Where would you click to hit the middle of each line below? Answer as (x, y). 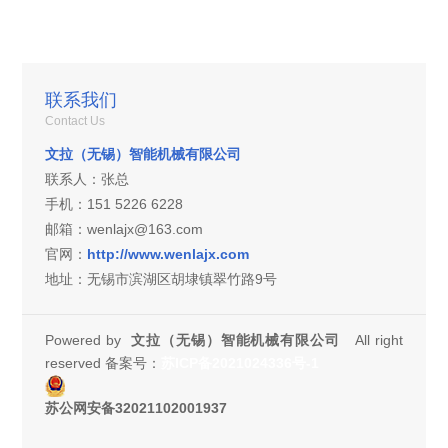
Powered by (87, 339)
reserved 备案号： (102, 362)
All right (372, 339)
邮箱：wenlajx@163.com (123, 229)
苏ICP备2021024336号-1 (239, 362)
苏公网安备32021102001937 (135, 407)
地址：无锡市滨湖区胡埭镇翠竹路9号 (160, 279)
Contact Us (74, 121)
